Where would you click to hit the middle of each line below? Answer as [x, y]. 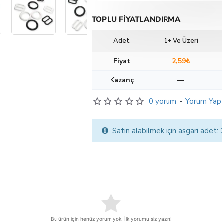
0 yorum [162, 101]
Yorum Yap [203, 101]
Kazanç [122, 80]
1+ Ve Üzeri [181, 41]
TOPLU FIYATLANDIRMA [136, 19]
